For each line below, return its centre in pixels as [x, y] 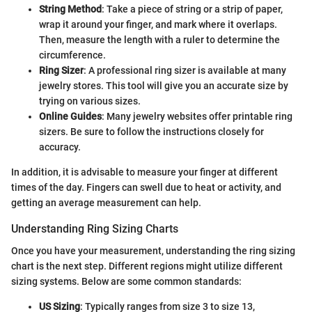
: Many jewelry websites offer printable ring [197, 117]
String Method [70, 9]
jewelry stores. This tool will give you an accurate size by [164, 86]
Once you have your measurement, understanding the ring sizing [153, 251]
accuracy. [60, 147]
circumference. [72, 55]
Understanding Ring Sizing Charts [95, 229]
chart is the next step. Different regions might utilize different [147, 266]
